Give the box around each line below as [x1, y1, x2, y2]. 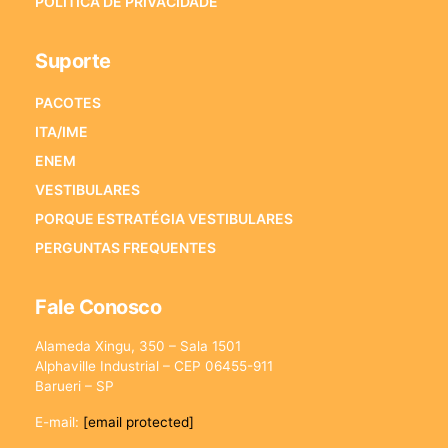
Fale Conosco [35, 294, 161, 319]
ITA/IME [35, 122, 88, 140]
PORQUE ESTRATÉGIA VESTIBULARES [35, 209, 293, 227]
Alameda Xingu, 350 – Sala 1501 [35, 337, 241, 354]
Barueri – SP [35, 377, 114, 394]
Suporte [35, 48, 111, 73]
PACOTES [35, 93, 101, 111]
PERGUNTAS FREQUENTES [35, 238, 216, 256]
